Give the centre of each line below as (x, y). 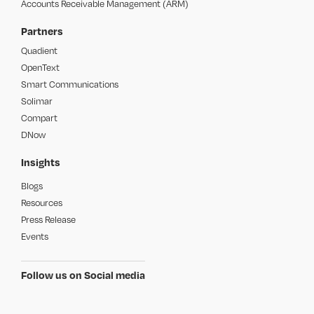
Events (35, 236)
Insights (41, 162)
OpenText (41, 67)
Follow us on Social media (83, 275)
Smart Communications (70, 84)
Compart (40, 118)
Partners (42, 31)
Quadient (40, 50)
